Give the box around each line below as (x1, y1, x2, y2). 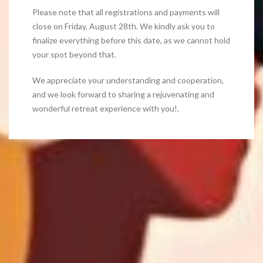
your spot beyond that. (32, 49, 116, 60)
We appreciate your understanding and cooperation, (32, 75, 224, 86)
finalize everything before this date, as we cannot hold (32, 35, 230, 46)
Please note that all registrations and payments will (32, 7, 220, 18)
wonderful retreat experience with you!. (32, 103, 179, 114)
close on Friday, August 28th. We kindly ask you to (32, 21, 215, 32)
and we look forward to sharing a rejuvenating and (32, 89, 214, 100)
